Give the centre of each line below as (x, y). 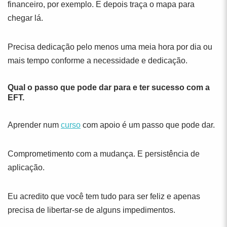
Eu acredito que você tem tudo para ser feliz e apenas (104, 196)
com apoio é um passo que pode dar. (148, 125)
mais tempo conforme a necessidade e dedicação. (98, 61)
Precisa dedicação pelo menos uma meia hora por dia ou (110, 47)
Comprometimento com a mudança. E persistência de (104, 154)
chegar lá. (25, 18)
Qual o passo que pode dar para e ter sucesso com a (109, 87)
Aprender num (34, 125)
